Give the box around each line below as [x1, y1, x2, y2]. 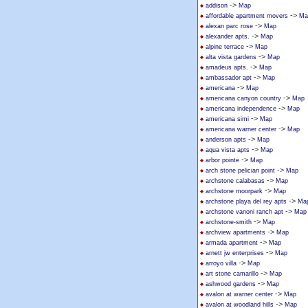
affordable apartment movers [206, 12, 288, 19]
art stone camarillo [206, 270, 258, 277]
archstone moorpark [206, 188, 263, 195]
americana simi [206, 115, 249, 122]
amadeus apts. [206, 64, 248, 71]
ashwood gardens [206, 280, 256, 287]
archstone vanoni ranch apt [206, 208, 283, 215]
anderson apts [206, 136, 246, 143]
